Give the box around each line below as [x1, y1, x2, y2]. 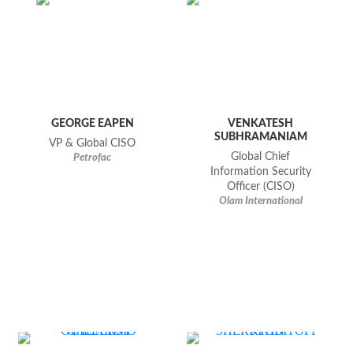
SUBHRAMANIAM [214, 131, 307, 143]
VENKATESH [228, 117, 294, 130]
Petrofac [73, 153, 112, 164]
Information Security [210, 166, 311, 178]
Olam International [218, 196, 303, 207]
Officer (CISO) [226, 181, 295, 193]
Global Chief [231, 151, 291, 163]
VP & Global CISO [49, 138, 136, 150]
